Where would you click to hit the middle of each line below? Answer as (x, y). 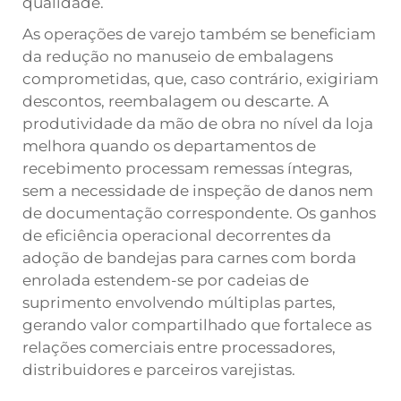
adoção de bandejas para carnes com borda (189, 258)
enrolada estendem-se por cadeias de (166, 280)
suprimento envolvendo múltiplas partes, (179, 303)
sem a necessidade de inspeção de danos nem (198, 191)
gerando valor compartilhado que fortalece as (197, 325)
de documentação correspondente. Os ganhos (199, 213)
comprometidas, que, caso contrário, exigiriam (200, 79)
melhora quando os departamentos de (169, 146)
